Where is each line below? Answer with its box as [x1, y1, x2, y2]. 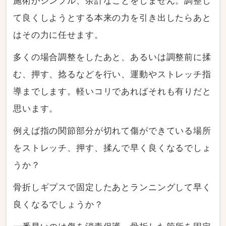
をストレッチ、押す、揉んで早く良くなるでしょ [13, 143, 211, 153]
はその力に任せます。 [13, 30, 103, 40]
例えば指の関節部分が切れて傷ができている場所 [13, 126, 211, 136]
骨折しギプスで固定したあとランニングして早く [13, 182, 211, 192]
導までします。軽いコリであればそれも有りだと [13, 86, 211, 96]
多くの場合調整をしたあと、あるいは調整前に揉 [13, 52, 211, 62]
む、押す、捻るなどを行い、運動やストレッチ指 [13, 69, 211, 79]
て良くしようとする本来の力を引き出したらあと [13, 13, 211, 23]
